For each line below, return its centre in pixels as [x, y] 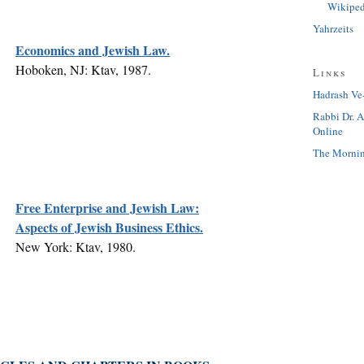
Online [328, 131]
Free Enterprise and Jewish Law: [107, 207]
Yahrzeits [333, 29]
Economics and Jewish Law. [93, 50]
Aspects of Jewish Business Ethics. [109, 227]
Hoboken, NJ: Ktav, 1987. [83, 69]
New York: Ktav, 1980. [76, 246]
